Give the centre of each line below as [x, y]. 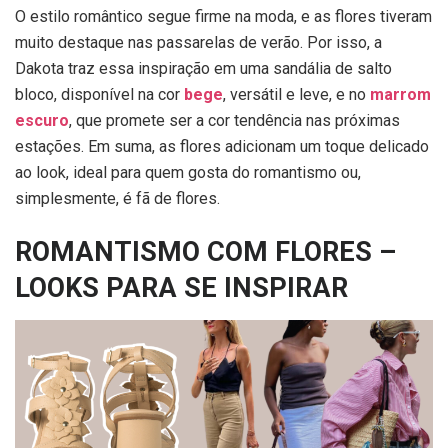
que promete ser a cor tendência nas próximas [236, 120]
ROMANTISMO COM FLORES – [205, 252]
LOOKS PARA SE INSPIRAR [181, 288]
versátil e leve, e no [298, 94]
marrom [400, 94]
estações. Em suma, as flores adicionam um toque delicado [222, 146]
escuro [42, 120]
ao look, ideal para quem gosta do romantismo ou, [188, 172]
